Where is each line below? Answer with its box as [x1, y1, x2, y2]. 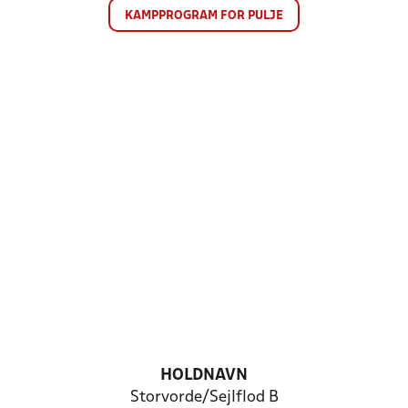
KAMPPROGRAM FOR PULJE [125, 10, 283, 22]
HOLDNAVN [160, 368, 248, 383]
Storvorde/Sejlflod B [129, 390, 279, 405]
